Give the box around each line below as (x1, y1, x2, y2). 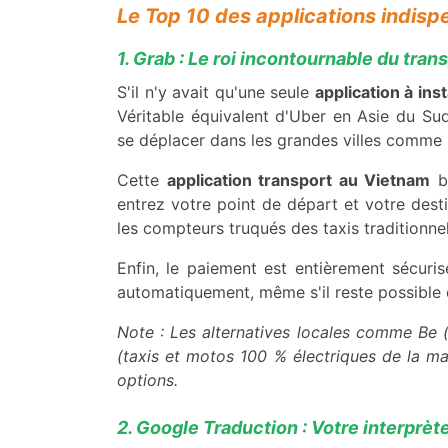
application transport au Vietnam (166, 170, 431, 191)
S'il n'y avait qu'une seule (117, 82, 315, 103)
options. (117, 370, 178, 391)
